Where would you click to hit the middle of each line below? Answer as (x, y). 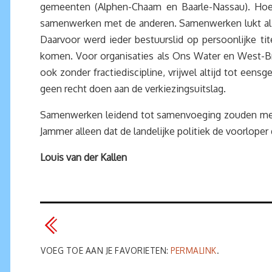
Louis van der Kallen (83, 157)
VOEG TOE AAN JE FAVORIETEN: (106, 250)
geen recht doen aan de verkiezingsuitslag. (133, 89)
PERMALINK (194, 250)
